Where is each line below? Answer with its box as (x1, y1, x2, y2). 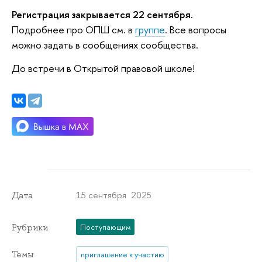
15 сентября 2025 (76, 188, 152, 201)
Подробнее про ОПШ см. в (12, 23, 135, 37)
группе (135, 23, 165, 37)
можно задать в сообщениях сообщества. (12, 38, 198, 52)
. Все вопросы (165, 23, 226, 37)
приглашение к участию (80, 249, 164, 260)
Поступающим (80, 222, 131, 233)
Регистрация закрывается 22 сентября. (12, 8, 193, 22)
